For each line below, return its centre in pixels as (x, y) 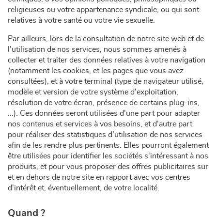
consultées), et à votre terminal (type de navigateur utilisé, (106, 81)
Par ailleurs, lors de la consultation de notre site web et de (106, 39)
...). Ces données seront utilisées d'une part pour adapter (104, 113)
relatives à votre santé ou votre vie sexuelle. (81, 20)
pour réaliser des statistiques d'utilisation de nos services (105, 135)
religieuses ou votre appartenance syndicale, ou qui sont (103, 10)
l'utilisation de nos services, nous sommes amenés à (97, 49)
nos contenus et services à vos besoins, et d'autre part (100, 124)
